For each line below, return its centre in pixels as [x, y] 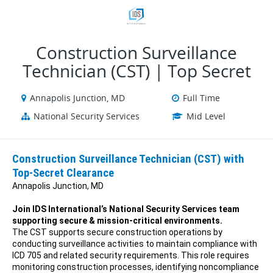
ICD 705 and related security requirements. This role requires [131, 255]
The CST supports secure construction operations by [117, 232]
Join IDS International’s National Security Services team [126, 209]
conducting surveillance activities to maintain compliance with [135, 244]
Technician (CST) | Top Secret [136, 71]
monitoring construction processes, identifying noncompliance [136, 267]
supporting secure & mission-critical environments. [117, 221]
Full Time [201, 98]
